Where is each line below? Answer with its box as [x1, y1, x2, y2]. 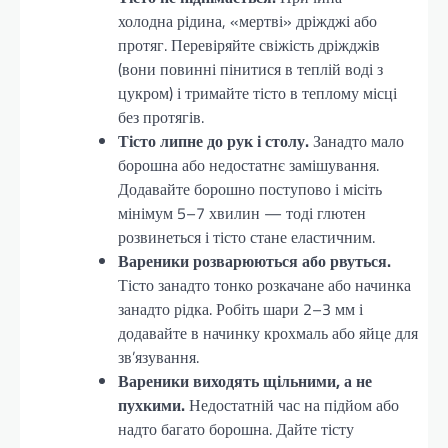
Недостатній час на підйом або [185, 392, 399, 417]
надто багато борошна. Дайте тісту [118, 416, 354, 441]
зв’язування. [118, 344, 199, 369]
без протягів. [118, 104, 204, 129]
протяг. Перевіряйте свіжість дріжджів [118, 32, 380, 57]
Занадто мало [309, 128, 404, 153]
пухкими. [118, 392, 185, 417]
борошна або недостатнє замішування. [118, 152, 379, 177]
